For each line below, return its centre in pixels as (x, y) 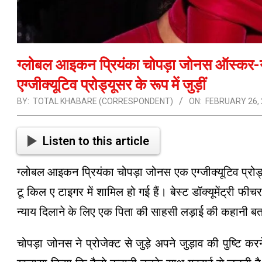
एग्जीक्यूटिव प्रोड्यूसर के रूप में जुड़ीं (111, 85)
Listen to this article (96, 141)
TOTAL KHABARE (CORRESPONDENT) (103, 101)
